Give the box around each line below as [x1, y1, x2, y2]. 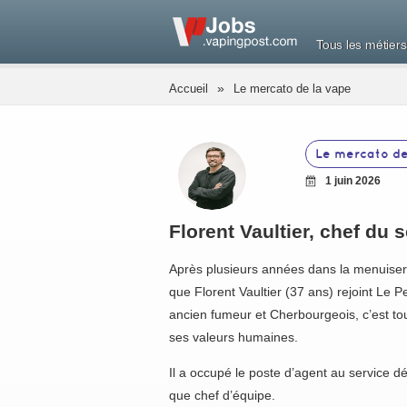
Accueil [169, 82, 208, 95]
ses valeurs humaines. [169, 330, 298, 345]
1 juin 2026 [325, 174, 381, 187]
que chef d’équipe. [169, 388, 279, 403]
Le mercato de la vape [233, 82, 351, 95]
